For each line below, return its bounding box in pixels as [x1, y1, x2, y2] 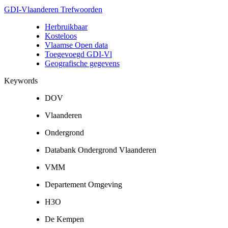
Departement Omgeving [45, 180, 122, 189]
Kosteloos [45, 31, 77, 40]
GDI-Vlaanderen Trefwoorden [4, 5, 102, 14]
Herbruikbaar [45, 22, 88, 31]
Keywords [4, 76, 38, 85]
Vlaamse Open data [45, 40, 108, 49]
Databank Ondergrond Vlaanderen [45, 145, 156, 154]
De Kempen [45, 214, 84, 223]
